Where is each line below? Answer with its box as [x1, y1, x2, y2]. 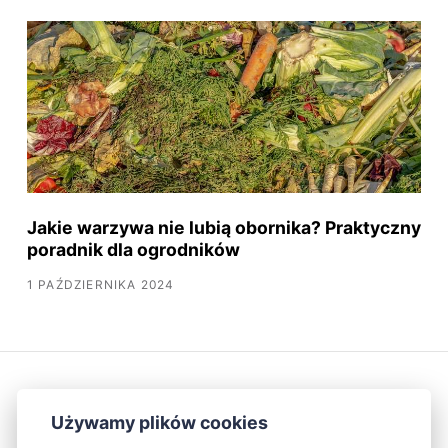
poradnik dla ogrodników [26, 238, 240, 260]
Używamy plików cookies [51, 412, 268, 434]
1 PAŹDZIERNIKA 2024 [26, 276, 175, 292]
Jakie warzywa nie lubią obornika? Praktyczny [26, 216, 421, 238]
